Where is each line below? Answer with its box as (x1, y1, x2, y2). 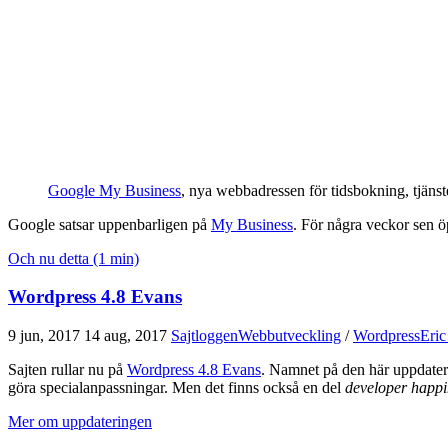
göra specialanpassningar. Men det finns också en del (8, 379, 345, 397)
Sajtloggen (171, 327, 238, 345)
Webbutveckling (238, 327, 341, 345)
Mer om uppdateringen (8, 413, 152, 431)
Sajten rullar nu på (8, 361, 127, 379)
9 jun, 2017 (8, 327, 80, 345)
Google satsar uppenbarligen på (8, 215, 211, 233)
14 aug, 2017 (84, 327, 167, 345)
